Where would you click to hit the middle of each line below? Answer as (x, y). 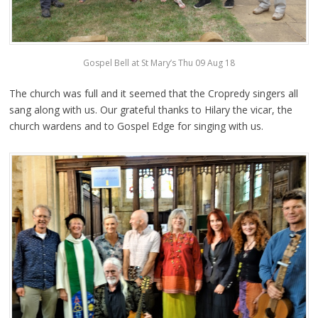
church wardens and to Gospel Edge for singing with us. (136, 126)
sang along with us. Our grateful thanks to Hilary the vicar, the (150, 109)
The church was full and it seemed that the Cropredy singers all (153, 93)
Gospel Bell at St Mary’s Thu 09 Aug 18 (159, 62)
